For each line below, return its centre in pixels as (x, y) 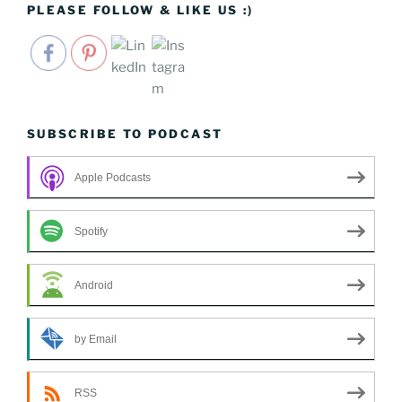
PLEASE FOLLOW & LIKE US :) (140, 10)
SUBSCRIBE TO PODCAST (125, 133)
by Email (96, 339)
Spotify (91, 231)
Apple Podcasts (113, 177)
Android (94, 285)
